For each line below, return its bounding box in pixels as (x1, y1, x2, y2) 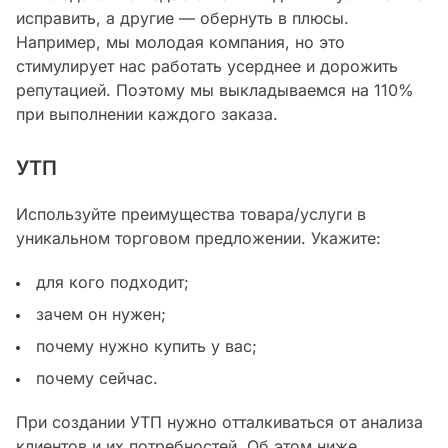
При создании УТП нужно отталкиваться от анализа (16, 412, 423, 433)
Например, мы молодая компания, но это (16, 32, 345, 53)
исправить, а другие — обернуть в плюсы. (16, 8, 349, 29)
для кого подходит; (36, 272, 189, 293)
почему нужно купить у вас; (36, 336, 257, 357)
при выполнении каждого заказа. (16, 104, 278, 125)
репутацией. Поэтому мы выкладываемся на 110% (16, 80, 414, 101)
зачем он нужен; (36, 304, 166, 325)
